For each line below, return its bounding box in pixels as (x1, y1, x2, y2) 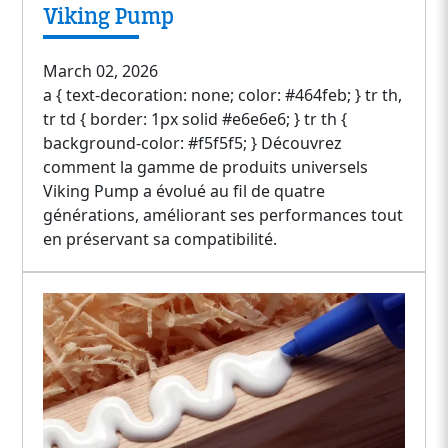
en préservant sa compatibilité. (43, 227, 278, 250)
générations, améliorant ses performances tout (43, 203, 404, 226)
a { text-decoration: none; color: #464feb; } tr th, (43, 83, 403, 106)
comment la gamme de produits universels (43, 155, 369, 178)
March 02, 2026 (43, 59, 159, 82)
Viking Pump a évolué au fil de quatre (43, 179, 326, 202)
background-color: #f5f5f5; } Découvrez (43, 131, 343, 154)
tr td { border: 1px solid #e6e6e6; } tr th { (43, 107, 348, 130)
